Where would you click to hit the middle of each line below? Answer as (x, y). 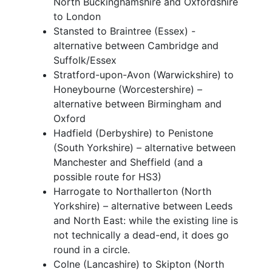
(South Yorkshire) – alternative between (144, 148)
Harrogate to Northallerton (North (132, 192)
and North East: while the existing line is (146, 221)
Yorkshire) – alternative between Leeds (143, 206)
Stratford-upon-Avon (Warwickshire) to (144, 75)
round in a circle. (92, 250)
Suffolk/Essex (85, 60)
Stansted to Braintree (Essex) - (124, 31)
